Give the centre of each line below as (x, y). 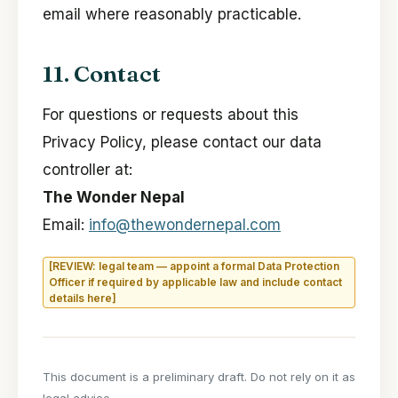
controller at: (88, 170)
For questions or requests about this (171, 115)
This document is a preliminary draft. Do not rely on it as (199, 377)
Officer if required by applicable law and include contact (195, 283)
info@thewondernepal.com (185, 225)
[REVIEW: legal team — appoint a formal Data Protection (194, 267)
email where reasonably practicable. (172, 15)
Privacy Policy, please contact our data (182, 143)
